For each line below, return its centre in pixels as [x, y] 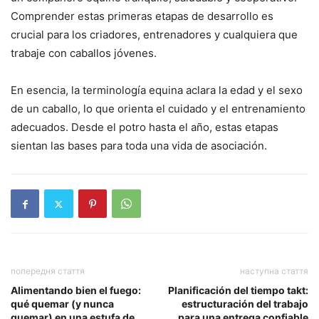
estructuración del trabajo [245, 304]
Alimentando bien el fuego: [76, 291]
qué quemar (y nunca [62, 304]
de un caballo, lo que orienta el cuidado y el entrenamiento [158, 109]
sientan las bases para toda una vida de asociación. [139, 146]
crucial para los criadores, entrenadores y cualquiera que [154, 35]
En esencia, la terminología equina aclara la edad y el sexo [157, 90]
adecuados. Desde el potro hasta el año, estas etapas [145, 127]
